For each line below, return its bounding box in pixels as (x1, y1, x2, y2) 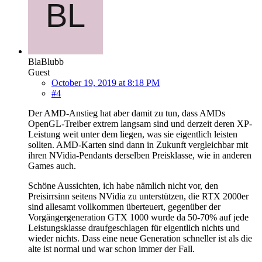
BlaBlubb (28, 56, 64, 67)
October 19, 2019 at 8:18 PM (51, 77, 160, 88)
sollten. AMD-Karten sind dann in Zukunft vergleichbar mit (28, 139, 248, 150)
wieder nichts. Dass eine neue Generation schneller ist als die (28, 233, 252, 243)
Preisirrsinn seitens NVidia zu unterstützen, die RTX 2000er (28, 191, 249, 201)
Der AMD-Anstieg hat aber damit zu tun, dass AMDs (28, 108, 225, 118)
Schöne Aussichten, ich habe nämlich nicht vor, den (28, 180, 218, 191)
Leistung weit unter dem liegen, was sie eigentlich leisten (28, 129, 237, 139)
